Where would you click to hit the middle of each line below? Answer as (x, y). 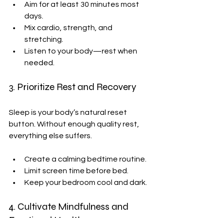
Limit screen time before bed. (76, 171)
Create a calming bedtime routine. (85, 159)
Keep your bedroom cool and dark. (86, 182)
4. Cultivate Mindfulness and (70, 206)
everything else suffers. (50, 136)
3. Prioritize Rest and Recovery (73, 87)
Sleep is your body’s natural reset (69, 112)
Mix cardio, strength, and (69, 27)
